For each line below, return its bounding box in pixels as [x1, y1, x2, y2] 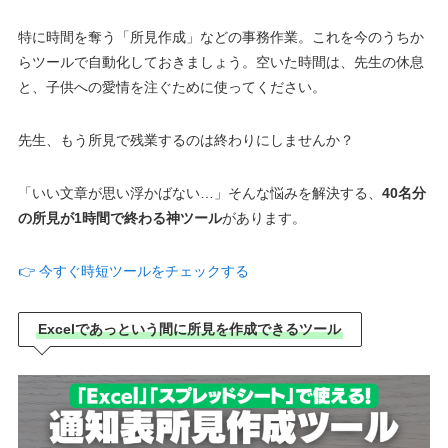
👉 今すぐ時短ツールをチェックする [17, 263, 249, 280]
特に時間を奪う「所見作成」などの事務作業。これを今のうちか [17, 29, 424, 46]
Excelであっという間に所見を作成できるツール [38, 321, 342, 338]
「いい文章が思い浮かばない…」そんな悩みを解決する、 [17, 185, 382, 202]
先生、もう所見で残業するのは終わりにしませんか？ [17, 132, 354, 149]
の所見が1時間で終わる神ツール [17, 210, 222, 227]
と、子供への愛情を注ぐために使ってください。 [17, 79, 326, 96]
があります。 [221, 210, 306, 227]
